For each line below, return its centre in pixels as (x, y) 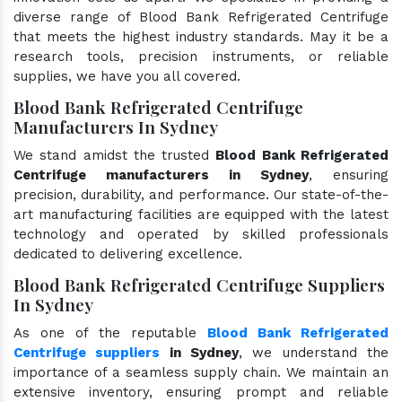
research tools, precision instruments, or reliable (201, 56)
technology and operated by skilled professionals (201, 234)
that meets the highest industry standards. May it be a (201, 36)
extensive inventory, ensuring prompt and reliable (201, 392)
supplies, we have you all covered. (127, 76)
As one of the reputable (110, 332)
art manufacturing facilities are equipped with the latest (201, 214)
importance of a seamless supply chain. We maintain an (201, 372)
